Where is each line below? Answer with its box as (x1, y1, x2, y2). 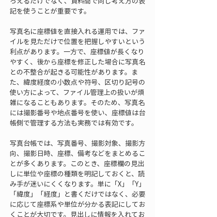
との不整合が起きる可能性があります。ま (10, 67, 138, 77)
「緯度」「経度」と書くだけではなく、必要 (10, 189, 145, 199)
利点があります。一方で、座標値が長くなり (10, 46, 144, 56)
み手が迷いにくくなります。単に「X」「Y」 (10, 179, 145, 188)
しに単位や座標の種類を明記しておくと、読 (10, 169, 145, 178)
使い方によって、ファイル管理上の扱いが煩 (10, 87, 144, 97)
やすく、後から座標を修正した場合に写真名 (10, 57, 145, 66)
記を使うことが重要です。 (10, 6, 91, 15)
